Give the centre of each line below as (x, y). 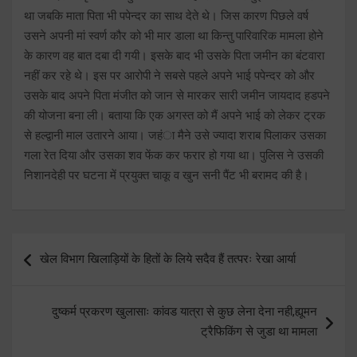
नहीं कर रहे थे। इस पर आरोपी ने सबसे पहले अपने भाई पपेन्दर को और (169, 75)
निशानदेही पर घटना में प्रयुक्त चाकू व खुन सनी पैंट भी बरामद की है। (167, 175)
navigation (58, 270)
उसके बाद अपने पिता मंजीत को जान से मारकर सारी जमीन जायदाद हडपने (177, 95)
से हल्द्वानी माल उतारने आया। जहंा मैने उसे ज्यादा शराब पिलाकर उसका (175, 135)
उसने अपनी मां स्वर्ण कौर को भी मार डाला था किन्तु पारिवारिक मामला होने (174, 35)
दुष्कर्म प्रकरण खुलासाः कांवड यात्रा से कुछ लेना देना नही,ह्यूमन (184, 311)
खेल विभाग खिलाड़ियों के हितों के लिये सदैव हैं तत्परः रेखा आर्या (168, 259)
